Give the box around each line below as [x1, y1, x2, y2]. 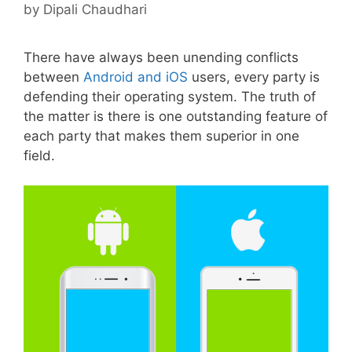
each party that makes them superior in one [24, 127, 299, 144]
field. [24, 147, 59, 163]
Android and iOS [83, 68, 188, 85]
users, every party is [188, 68, 320, 85]
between [24, 68, 83, 85]
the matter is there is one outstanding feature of [24, 108, 328, 124]
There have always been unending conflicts [24, 49, 299, 65]
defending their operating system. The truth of [24, 88, 316, 104]
